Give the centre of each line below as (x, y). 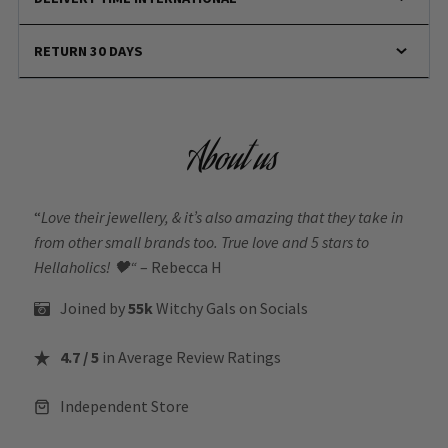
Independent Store (124, 406)
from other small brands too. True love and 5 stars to (201, 242)
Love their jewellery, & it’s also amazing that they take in (222, 217)
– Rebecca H (179, 267)
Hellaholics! (74, 267)
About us (232, 162)
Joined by (94, 308)
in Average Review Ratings (190, 357)
